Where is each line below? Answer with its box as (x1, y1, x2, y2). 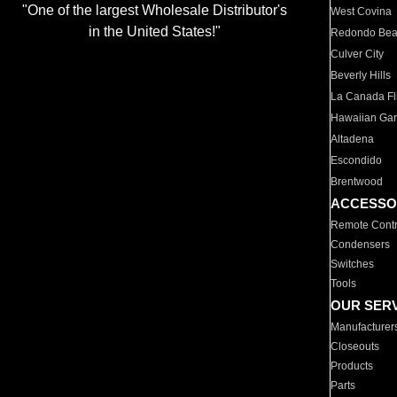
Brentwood (331, 175, 384, 188)
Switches (331, 258, 375, 270)
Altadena (331, 133, 375, 145)
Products (331, 360, 374, 372)
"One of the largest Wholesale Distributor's (21, 3, 287, 19)
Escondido (331, 154, 383, 167)
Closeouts (331, 340, 380, 353)
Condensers (331, 238, 391, 251)
